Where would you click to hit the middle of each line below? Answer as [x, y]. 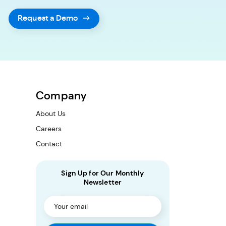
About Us [51, 114]
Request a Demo [48, 18]
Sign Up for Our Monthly [103, 173]
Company [61, 96]
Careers [49, 129]
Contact [49, 144]
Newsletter [103, 182]
